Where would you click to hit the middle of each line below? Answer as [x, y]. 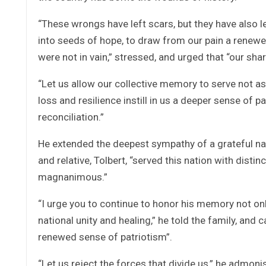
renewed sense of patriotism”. [105, 237]
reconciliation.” [71, 117]
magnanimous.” [73, 177]
